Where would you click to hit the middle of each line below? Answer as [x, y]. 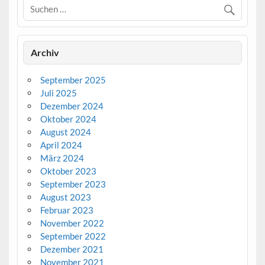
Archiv [45, 52]
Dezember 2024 [72, 106]
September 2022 [73, 236]
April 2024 [61, 145]
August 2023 [65, 197]
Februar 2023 [67, 210]
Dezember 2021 [72, 249]
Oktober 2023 [68, 171]
